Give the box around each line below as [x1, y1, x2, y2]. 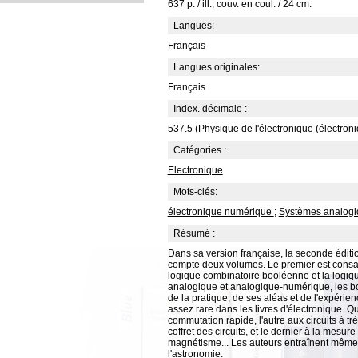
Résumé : [173, 228, 215, 239]
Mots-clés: [173, 186, 217, 197]
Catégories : [173, 145, 226, 156]
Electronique [167, 165, 223, 176]
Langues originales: [173, 62, 260, 73]
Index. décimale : [173, 103, 247, 114]
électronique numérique [167, 206, 274, 217]
